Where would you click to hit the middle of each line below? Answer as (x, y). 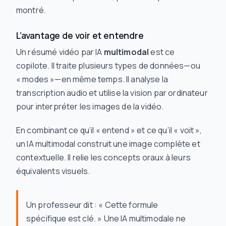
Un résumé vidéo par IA (60, 52)
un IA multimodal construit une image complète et (108, 144)
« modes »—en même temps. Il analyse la (92, 79)
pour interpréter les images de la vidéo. (90, 106)
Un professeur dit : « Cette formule (92, 205)
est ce (162, 52)
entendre (123, 35)
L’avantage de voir (54, 35)
